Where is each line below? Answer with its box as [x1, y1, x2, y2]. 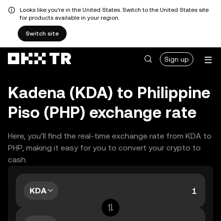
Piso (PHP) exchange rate [8, 103, 196, 121]
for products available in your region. [20, 14, 119, 21]
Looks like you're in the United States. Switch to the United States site [20, 6, 209, 13]
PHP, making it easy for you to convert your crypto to [8, 143, 201, 152]
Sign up [164, 55, 189, 63]
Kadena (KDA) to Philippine [8, 83, 210, 102]
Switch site [26, 30, 59, 37]
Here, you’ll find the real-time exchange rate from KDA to [8, 131, 212, 141]
